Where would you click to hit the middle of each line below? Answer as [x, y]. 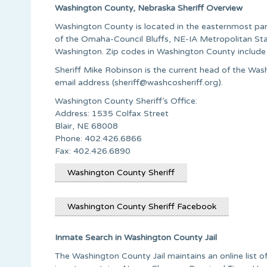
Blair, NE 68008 [86, 126]
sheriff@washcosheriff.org [166, 82]
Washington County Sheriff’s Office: [126, 101]
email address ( [85, 82]
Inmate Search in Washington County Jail [136, 237]
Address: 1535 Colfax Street [112, 113]
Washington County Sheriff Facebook [142, 206]
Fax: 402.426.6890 [93, 151]
